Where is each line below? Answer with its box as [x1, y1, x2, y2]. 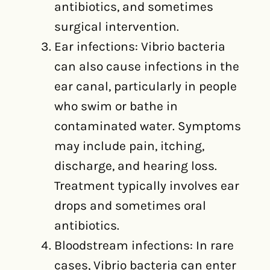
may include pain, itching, [54, 139, 204, 153]
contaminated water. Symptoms [54, 119, 241, 133]
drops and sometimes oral [54, 198, 206, 213]
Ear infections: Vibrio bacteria [54, 39, 225, 54]
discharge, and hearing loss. [54, 159, 217, 173]
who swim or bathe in [54, 99, 178, 113]
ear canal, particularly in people [54, 79, 237, 93]
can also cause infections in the [54, 59, 239, 74]
